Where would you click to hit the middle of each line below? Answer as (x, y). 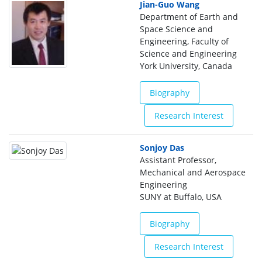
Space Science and (176, 29)
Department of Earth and (189, 17)
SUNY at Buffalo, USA (181, 197)
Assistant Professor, (178, 160)
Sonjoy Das (162, 148)
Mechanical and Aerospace (193, 172)
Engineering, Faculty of (184, 41)
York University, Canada (186, 66)
